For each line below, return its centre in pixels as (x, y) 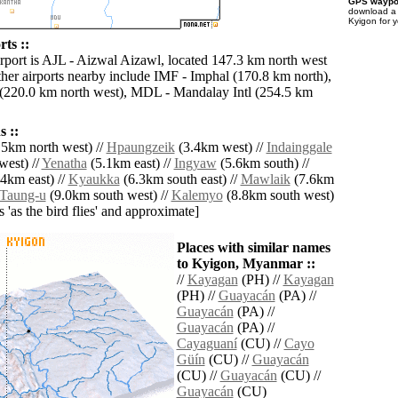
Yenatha (64, 163)
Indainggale (299, 147)
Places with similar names (253, 248)
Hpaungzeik (140, 147)
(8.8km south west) (278, 195)
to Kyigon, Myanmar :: (246, 264)
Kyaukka (94, 179)
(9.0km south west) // (108, 195)
